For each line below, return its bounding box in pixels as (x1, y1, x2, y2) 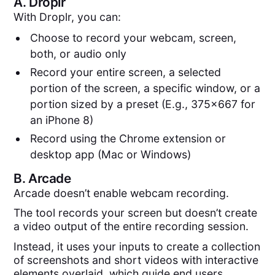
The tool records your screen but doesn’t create (14, 206, 258, 220)
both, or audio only (29, 47, 126, 61)
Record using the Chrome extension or (29, 131, 226, 145)
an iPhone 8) (29, 114, 93, 126)
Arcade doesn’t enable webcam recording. (14, 187, 230, 200)
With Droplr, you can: (14, 10, 122, 23)
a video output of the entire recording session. (14, 220, 249, 233)
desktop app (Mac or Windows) (29, 147, 191, 161)
